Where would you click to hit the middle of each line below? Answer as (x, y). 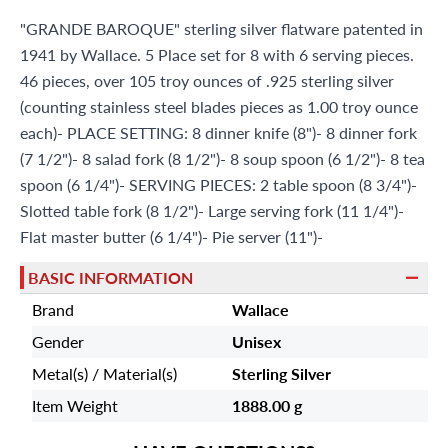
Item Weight (75, 405)
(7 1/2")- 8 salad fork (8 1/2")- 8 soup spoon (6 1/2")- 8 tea (222, 158)
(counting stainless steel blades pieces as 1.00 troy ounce (219, 106)
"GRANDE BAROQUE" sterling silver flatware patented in (221, 28)
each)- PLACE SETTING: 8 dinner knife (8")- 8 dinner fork (218, 132)
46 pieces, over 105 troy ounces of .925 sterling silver (207, 80)
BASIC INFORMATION (110, 277)
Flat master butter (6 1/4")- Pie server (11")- (171, 236)
